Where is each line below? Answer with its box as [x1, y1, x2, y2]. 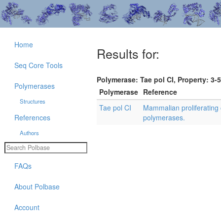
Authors [19, 129, 39, 137]
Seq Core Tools [14, 60, 63, 70]
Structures [19, 97, 45, 105]
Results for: [97, 44, 159, 63]
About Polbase [14, 181, 60, 191]
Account [14, 202, 39, 212]
